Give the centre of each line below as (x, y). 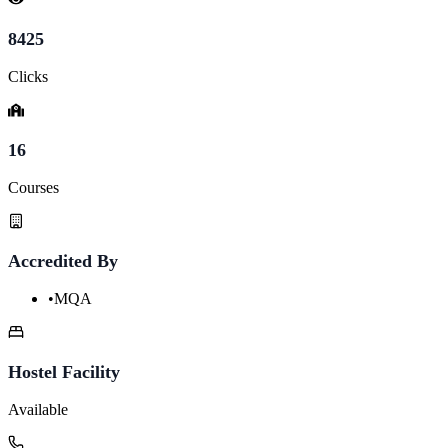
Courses (33, 187)
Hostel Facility (64, 371)
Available (38, 409)
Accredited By (63, 260)
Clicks (28, 76)
